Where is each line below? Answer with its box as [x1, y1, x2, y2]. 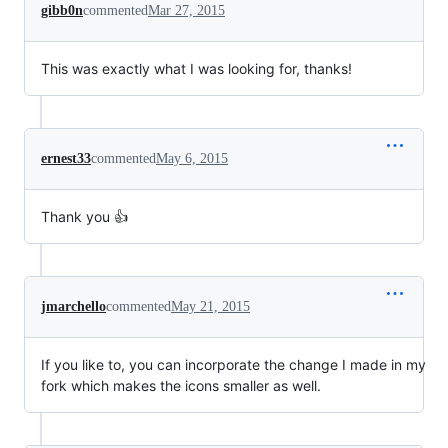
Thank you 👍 [41, 208, 128, 225]
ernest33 [41, 151, 91, 166]
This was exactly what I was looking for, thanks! [41, 60, 352, 77]
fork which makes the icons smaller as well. [41, 377, 321, 394]
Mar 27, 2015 [148, 3, 225, 18]
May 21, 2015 [171, 299, 250, 314]
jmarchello [41, 299, 106, 314]
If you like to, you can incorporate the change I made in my [41, 356, 426, 373]
